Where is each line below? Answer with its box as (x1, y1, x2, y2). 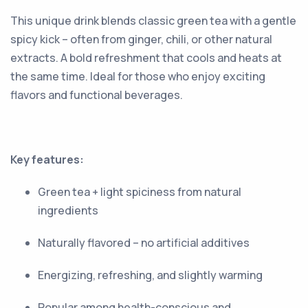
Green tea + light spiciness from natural (38, 184, 241, 199)
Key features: (10, 151, 84, 167)
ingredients (38, 202, 98, 218)
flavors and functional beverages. (10, 87, 183, 102)
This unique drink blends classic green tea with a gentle (10, 12, 296, 28)
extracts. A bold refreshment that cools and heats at (10, 49, 282, 65)
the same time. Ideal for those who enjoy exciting (10, 68, 265, 84)
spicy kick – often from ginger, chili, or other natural (10, 31, 272, 47)
